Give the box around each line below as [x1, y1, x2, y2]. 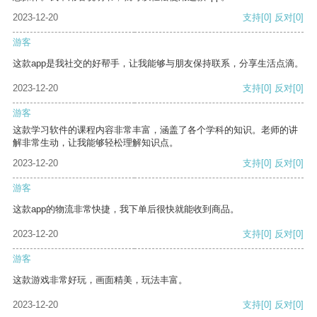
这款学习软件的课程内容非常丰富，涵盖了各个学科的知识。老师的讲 [13, 125, 298, 136]
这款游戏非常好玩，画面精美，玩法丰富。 [13, 275, 188, 286]
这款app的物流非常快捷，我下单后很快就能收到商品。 [13, 204, 239, 215]
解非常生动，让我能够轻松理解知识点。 [13, 137, 178, 149]
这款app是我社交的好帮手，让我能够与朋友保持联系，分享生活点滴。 [13, 58, 304, 69]
